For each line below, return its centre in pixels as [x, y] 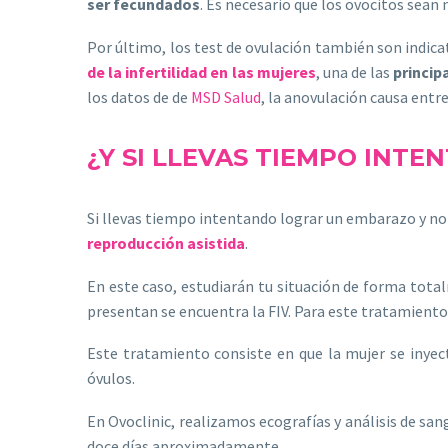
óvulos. [111, 378]
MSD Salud [226, 96]
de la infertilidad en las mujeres [201, 71]
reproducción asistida [166, 243]
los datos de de [139, 96]
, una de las [354, 71]
